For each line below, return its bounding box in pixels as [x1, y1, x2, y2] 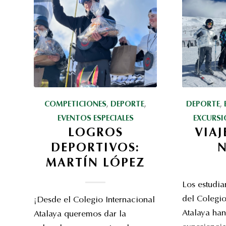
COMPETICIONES [44, 101, 107, 108]
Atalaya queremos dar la [34, 210, 126, 219]
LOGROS [68, 128, 123, 139]
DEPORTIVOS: [51, 143, 140, 154]
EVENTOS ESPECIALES [57, 115, 134, 123]
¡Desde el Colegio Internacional [34, 196, 155, 205]
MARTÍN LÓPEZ [46, 158, 145, 169]
